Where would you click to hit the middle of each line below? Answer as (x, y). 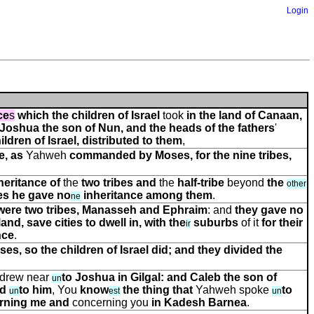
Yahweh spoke (232, 290)
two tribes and (119, 183)
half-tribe (201, 183)
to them (162, 141)
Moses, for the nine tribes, (223, 155)
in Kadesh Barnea (199, 302)
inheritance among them (146, 195)
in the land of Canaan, (244, 115)
